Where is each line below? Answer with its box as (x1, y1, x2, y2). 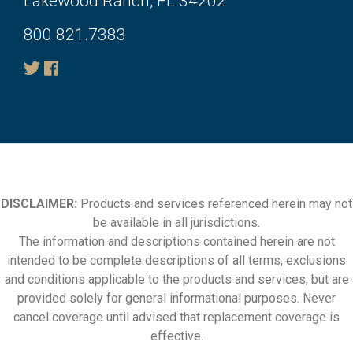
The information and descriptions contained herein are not (18, 234, 335, 250)
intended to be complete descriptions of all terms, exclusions (7, 253, 346, 269)
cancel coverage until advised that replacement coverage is (13, 310, 340, 325)
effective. (150, 329, 203, 344)
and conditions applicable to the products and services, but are (4, 272, 349, 288)
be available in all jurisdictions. (93, 215, 260, 231)
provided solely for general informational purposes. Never (17, 291, 336, 307)
